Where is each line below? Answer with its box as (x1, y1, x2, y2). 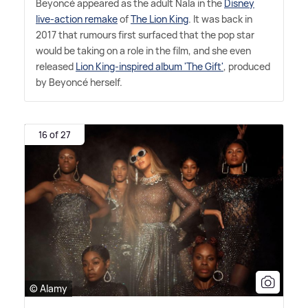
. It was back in (188, 12, 252, 26)
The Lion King (131, 12, 188, 26)
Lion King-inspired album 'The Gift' (76, 60, 223, 74)
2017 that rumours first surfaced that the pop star (36, 28, 254, 42)
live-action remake (36, 12, 118, 26)
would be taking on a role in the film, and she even (36, 44, 251, 58)
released (36, 60, 76, 74)
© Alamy (30, 281, 67, 295)
